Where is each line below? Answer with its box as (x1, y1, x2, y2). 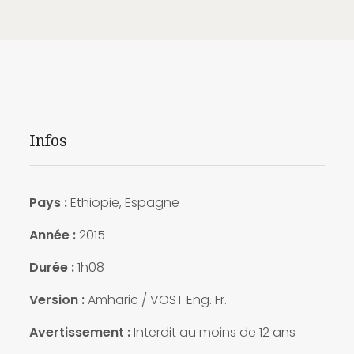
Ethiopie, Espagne (66, 193, 179, 212)
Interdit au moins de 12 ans (130, 322, 296, 341)
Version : (28, 290, 85, 309)
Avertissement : (28, 322, 130, 341)
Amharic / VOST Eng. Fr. (84, 290, 227, 309)
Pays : (28, 193, 67, 212)
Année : (28, 225, 76, 244)
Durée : (28, 258, 74, 277)
